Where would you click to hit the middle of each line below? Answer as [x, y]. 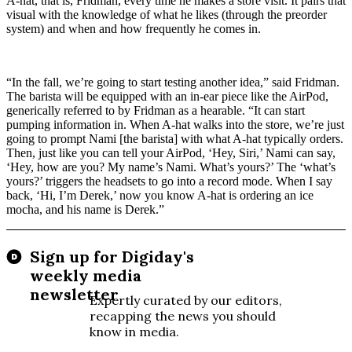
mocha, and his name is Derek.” [85, 209]
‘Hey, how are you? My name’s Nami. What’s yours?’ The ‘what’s [171, 167]
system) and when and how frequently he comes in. [134, 28]
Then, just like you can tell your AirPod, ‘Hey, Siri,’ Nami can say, [171, 152]
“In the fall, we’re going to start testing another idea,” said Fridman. [173, 82]
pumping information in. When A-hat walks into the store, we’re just [175, 124]
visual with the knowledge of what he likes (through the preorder [167, 14]
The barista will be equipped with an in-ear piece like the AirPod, [167, 96]
